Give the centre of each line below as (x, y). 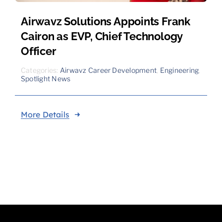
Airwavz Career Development (108, 70)
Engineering (179, 70)
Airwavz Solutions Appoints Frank (105, 22)
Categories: (40, 70)
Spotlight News (46, 79)
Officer (38, 51)
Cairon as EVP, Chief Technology (102, 36)
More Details (45, 115)
